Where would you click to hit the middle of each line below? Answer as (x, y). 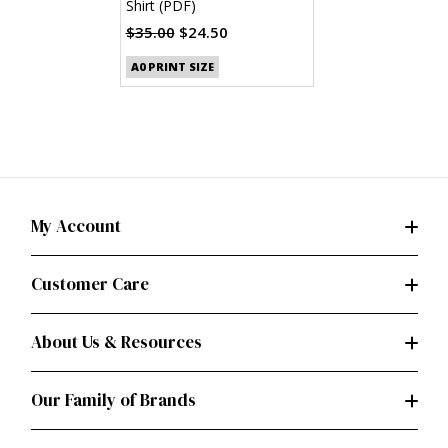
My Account (75, 226)
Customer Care (89, 284)
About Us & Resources (116, 342)
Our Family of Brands (113, 400)
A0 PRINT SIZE (172, 67)
